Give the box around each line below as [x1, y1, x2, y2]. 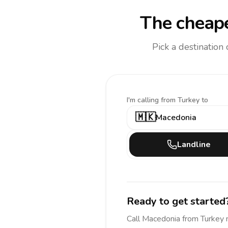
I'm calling [127, 95, 161, 105]
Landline [177, 139, 211, 150]
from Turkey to [161, 95, 208, 105]
